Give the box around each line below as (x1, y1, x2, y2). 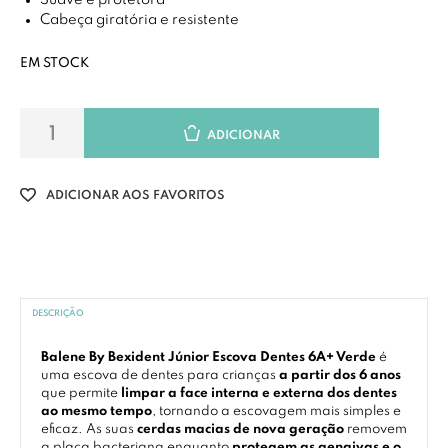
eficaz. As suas (41, 423, 137, 436)
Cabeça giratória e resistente (39, 13, 239, 27)
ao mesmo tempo (41, 405, 152, 418)
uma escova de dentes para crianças (41, 369, 279, 382)
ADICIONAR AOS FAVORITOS (46, 189, 225, 202)
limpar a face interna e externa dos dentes (121, 387, 397, 400)
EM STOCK (20, 57, 89, 70)
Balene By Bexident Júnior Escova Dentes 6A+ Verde (41, 351, 379, 364)
